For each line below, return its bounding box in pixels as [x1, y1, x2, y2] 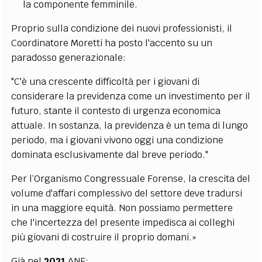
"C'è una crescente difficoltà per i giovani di [11, 75, 200, 88]
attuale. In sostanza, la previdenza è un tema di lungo [11, 119, 249, 132]
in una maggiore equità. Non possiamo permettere [11, 201, 233, 214]
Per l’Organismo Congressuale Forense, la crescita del [11, 172, 251, 185]
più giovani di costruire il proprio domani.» [11, 230, 197, 243]
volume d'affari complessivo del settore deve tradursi [11, 187, 243, 199]
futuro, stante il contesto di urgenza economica [11, 104, 221, 117]
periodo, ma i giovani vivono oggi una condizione [11, 133, 224, 146]
